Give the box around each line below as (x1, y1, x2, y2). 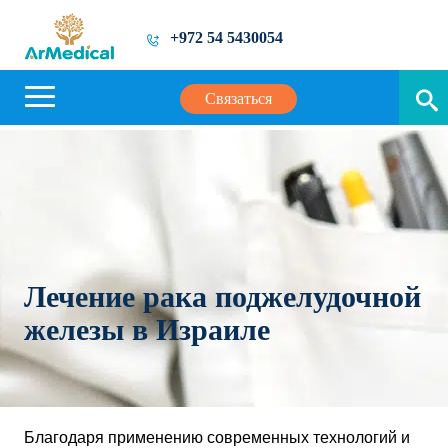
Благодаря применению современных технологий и (24, 429, 410, 446)
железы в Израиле (24, 313, 270, 346)
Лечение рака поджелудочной (24, 280, 421, 313)
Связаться (205, 90, 273, 107)
